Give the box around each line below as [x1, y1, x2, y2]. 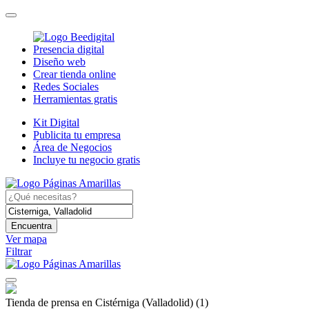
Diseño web [33, 55, 86, 68]
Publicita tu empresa [33, 128, 121, 141]
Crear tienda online [33, 68, 116, 80]
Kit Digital [33, 116, 79, 128]
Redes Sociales [33, 80, 99, 92]
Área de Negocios [33, 141, 112, 153]
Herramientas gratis [33, 92, 117, 105]
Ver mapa [6, 232, 47, 245]
